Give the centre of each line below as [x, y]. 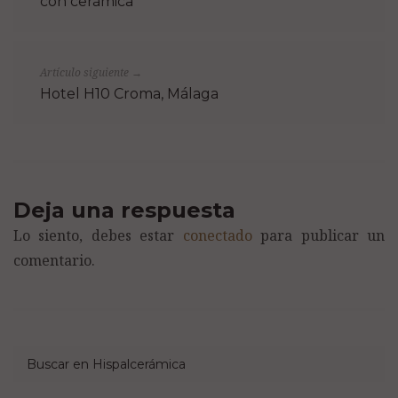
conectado [217, 236]
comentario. [54, 261]
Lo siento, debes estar [98, 236]
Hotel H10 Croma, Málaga [129, 94]
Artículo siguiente [86, 73]
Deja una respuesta [124, 211]
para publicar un [318, 236]
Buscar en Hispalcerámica [106, 365]
